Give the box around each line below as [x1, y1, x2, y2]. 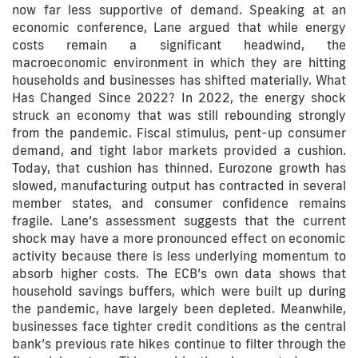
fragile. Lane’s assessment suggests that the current [12, 213, 346, 229]
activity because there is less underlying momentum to [12, 248, 346, 264]
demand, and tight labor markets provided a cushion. [12, 142, 346, 158]
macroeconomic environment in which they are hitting [12, 54, 346, 70]
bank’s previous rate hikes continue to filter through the [12, 336, 346, 352]
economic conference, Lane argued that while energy [12, 19, 346, 35]
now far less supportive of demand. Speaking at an [12, 2, 346, 18]
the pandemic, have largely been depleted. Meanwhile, [12, 300, 346, 316]
